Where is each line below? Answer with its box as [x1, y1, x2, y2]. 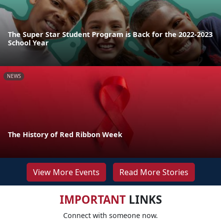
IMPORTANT [59, 191, 126, 207]
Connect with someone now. [63, 210, 158, 220]
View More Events [33, 166, 100, 178]
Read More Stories [119, 166, 188, 178]
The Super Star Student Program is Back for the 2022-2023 [8, 29, 213, 39]
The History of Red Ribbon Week [8, 129, 122, 139]
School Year [8, 37, 49, 47]
